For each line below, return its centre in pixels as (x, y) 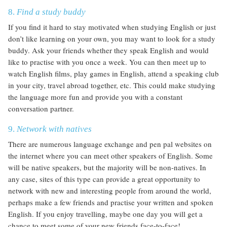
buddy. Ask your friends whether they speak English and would (108, 50)
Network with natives (54, 129)
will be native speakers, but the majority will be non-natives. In (107, 167)
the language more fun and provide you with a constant (95, 97)
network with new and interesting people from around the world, (110, 191)
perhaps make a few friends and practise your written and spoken (111, 202)
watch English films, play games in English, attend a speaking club (113, 74)
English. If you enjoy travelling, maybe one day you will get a (105, 214)
